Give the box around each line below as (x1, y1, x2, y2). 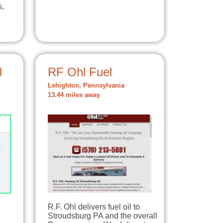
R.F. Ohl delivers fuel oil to (48, 203, 140, 212)
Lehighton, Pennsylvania (48, 82, 124, 90)
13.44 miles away (48, 92, 100, 99)
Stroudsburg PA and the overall (48, 212, 157, 221)
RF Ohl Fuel (48, 65, 112, 79)
